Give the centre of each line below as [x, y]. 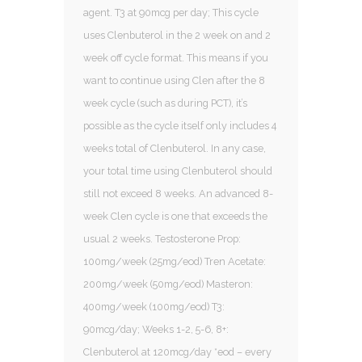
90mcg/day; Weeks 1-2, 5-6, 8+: [156, 329]
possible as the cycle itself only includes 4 [180, 125]
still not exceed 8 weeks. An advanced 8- [178, 193]
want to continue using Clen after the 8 [174, 80]
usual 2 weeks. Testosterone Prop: [162, 238]
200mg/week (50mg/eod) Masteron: [168, 284]
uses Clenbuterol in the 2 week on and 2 [177, 35]
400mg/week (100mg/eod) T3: [154, 306]
